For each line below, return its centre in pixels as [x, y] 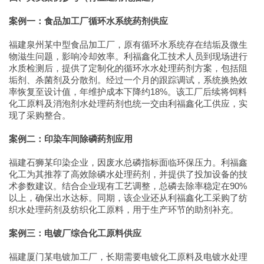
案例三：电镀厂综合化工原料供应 [75, 233]
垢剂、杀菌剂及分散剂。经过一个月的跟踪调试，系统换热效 [128, 80]
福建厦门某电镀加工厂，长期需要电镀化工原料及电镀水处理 [128, 257]
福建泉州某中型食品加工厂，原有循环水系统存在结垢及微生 [128, 44]
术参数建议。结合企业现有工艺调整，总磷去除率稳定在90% [128, 186]
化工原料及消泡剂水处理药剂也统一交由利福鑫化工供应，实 [128, 103]
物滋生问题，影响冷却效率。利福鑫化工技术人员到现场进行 [128, 56]
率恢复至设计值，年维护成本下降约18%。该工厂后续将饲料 [128, 92]
